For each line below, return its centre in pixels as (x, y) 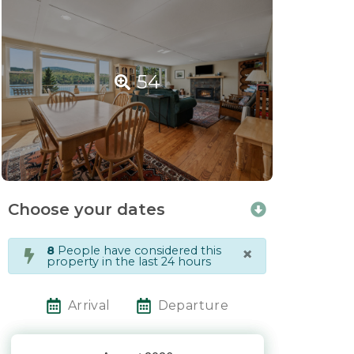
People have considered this (138, 250)
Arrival (89, 305)
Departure (193, 305)
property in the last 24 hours (129, 261)
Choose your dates (87, 209)
